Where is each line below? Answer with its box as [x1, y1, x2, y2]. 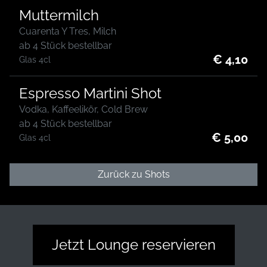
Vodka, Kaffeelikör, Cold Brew [19, 104, 148, 115]
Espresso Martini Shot [19, 85, 162, 102]
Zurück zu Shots [97, 169, 170, 180]
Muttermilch [19, 7, 99, 24]
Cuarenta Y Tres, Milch [19, 26, 116, 37]
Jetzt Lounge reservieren [51, 236, 216, 253]
